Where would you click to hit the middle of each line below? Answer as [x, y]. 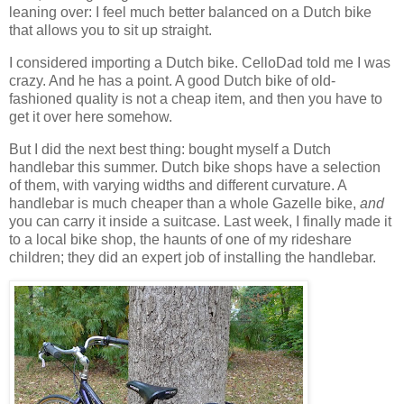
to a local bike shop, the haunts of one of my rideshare [180, 239]
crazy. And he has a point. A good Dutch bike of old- [172, 80]
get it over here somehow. [91, 116]
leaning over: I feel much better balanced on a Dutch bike [190, 12]
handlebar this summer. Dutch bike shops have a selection [195, 167]
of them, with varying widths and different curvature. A [178, 185]
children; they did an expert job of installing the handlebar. [193, 257]
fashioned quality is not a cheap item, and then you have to [196, 98]
